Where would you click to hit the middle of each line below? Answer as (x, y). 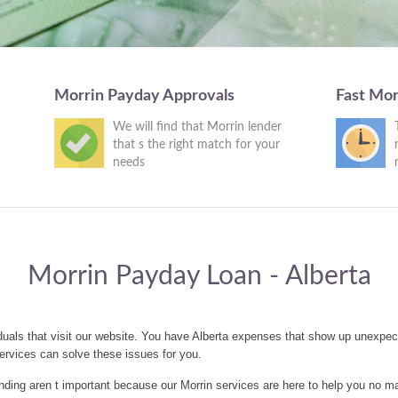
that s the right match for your (196, 145)
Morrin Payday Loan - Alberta (199, 276)
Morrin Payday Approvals (144, 96)
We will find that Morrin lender (197, 127)
